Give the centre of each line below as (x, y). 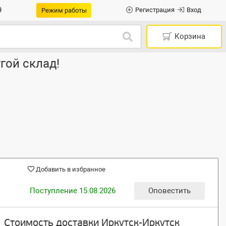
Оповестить (169, 190)
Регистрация (155, 10)
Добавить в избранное (70, 169)
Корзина (190, 37)
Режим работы (64, 10)
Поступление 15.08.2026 (72, 190)
